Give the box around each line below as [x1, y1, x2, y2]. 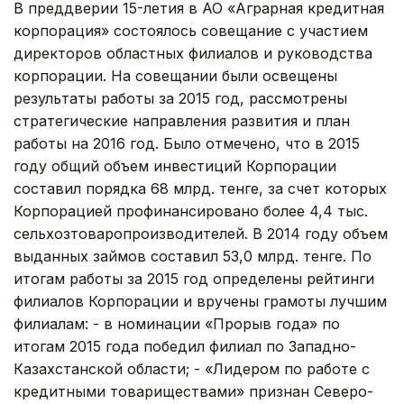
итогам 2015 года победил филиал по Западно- [14, 336, 356, 355]
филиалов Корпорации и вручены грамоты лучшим [14, 291, 387, 310]
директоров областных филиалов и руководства [14, 43, 372, 62]
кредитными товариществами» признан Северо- [14, 381, 373, 400]
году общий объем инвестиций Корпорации [14, 156, 336, 175]
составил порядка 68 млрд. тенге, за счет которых [14, 179, 387, 197]
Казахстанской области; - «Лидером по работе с [14, 359, 370, 378]
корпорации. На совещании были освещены [14, 66, 337, 85]
